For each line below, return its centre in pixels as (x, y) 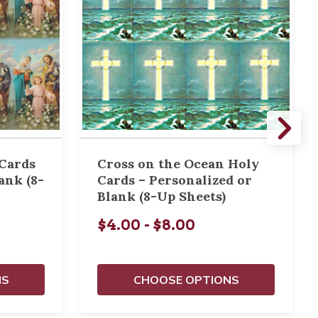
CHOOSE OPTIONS (186, 280)
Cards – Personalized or (175, 180)
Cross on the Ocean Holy (178, 164)
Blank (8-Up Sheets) (161, 196)
